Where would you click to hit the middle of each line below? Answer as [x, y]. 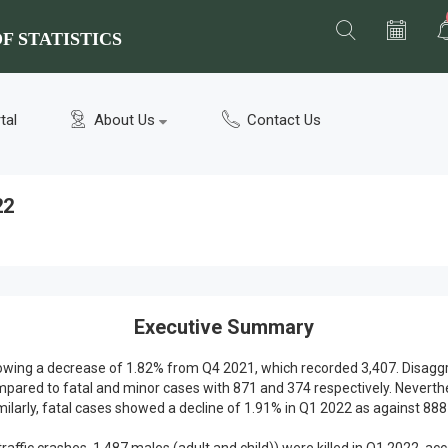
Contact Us [282, 120]
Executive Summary [224, 327]
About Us [124, 120]
